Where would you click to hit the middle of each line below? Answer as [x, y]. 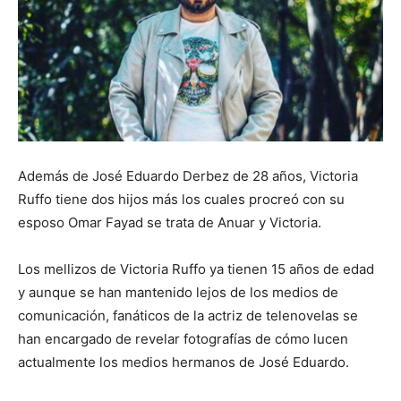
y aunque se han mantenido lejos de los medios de [178, 292]
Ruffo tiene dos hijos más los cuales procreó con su [181, 199]
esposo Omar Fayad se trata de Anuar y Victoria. [170, 222]
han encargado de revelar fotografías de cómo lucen [183, 338]
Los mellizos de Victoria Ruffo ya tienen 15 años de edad [196, 269]
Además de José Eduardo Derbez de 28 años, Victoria [188, 175]
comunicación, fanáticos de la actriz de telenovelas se [188, 315]
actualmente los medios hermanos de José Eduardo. [183, 362]
